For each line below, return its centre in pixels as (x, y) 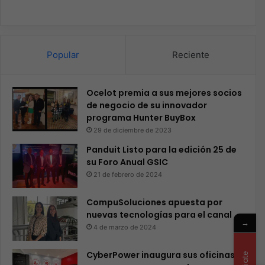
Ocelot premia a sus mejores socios (164, 93)
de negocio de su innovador (147, 105)
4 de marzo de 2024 (125, 227)
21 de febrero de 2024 (128, 174)
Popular (63, 55)
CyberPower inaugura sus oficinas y (164, 255)
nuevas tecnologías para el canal (159, 215)
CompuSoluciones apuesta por (154, 202)
